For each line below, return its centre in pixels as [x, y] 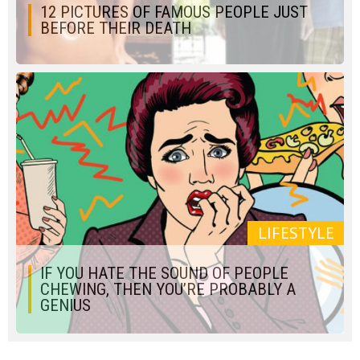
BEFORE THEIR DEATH [116, 28]
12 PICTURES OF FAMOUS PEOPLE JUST [174, 12]
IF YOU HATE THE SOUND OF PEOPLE [164, 273]
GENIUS [65, 305]
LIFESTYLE [296, 233]
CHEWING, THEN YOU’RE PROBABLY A [168, 289]
